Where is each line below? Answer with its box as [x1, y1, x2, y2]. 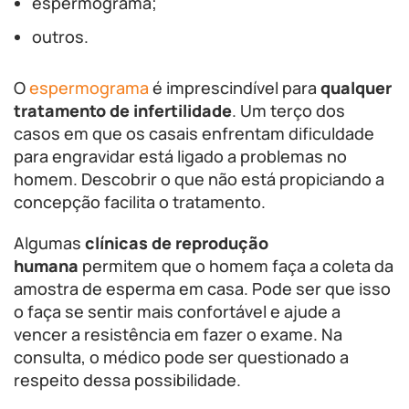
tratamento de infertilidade [14, 100, 232, 121]
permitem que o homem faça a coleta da [79, 255, 393, 277]
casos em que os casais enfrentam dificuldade [14, 122, 374, 144]
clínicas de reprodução [85, 232, 268, 254]
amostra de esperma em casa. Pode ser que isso [14, 278, 391, 299]
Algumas [14, 232, 85, 254]
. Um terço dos [232, 100, 345, 121]
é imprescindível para [149, 77, 320, 99]
